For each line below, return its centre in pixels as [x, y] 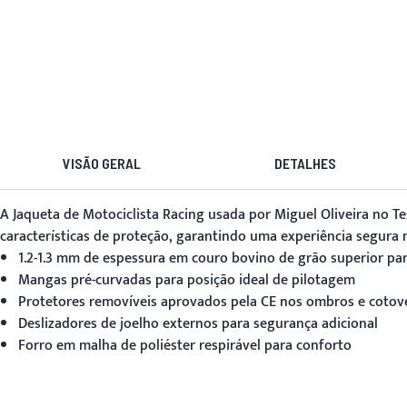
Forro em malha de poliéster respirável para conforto [185, 346]
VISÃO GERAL [102, 163]
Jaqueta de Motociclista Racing [109, 215]
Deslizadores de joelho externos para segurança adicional [198, 324]
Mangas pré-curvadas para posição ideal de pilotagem [187, 280]
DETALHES [305, 163]
